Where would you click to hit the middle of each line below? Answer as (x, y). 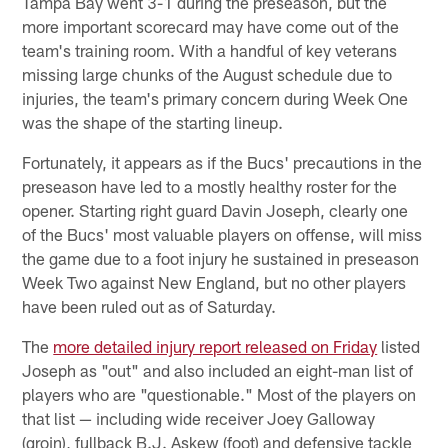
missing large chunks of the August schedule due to (207, 73)
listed (399, 345)
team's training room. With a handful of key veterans (210, 49)
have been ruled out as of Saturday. (149, 305)
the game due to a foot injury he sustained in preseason (221, 257)
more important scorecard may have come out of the (211, 25)
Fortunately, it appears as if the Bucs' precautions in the (222, 161)
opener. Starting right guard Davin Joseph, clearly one (215, 209)
